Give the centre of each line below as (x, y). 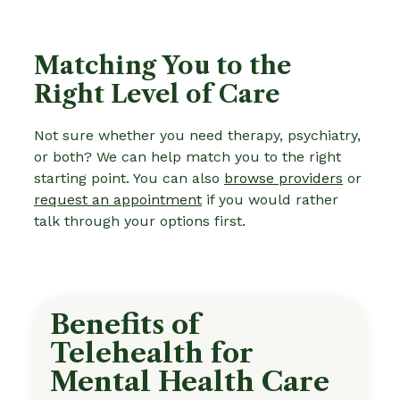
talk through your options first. (140, 221)
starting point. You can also (129, 178)
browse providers (283, 178)
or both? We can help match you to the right (187, 156)
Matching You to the (162, 65)
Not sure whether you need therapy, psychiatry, (197, 135)
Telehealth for (152, 353)
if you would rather (270, 199)
